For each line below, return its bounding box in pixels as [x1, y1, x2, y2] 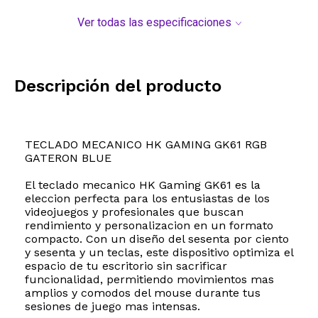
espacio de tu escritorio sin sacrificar [25, 259, 227, 273]
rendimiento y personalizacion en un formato [25, 219, 273, 233]
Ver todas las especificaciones [77, 16, 231, 30]
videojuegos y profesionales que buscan [25, 205, 243, 219]
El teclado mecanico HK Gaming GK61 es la [25, 178, 261, 192]
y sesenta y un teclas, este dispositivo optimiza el [25, 246, 293, 260]
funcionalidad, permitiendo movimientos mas [25, 273, 274, 287]
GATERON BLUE [25, 151, 111, 165]
